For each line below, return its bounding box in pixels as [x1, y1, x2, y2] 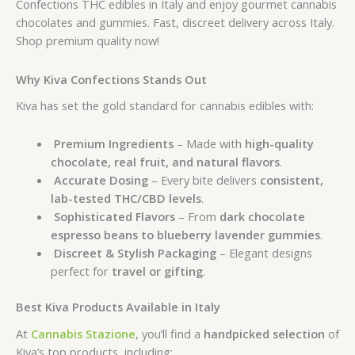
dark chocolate [219, 208, 305, 225]
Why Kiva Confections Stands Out [16, 71, 207, 87]
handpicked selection [204, 325, 325, 342]
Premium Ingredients [53, 136, 174, 152]
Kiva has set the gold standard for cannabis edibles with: [16, 97, 314, 113]
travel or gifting [111, 263, 203, 280]
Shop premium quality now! [16, 32, 159, 49]
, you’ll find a [136, 325, 204, 342]
